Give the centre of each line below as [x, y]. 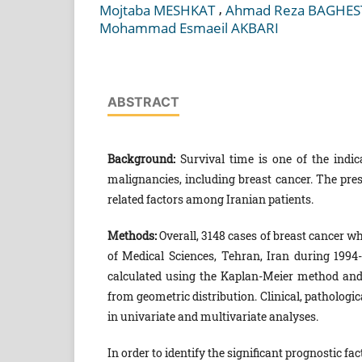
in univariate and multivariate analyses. [213, 317]
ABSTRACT [143, 102]
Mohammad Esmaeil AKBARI [189, 28]
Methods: [132, 236]
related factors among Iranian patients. [210, 200]
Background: [141, 159]
